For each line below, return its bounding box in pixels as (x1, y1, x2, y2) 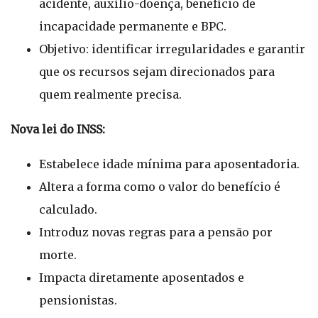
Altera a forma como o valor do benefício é (39, 180, 280, 194)
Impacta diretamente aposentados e (39, 270, 244, 285)
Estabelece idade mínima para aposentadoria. (39, 157, 300, 171)
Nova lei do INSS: (11, 122, 105, 136)
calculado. (39, 202, 97, 216)
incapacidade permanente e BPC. (39, 19, 226, 33)
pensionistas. (39, 293, 117, 307)
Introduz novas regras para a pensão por (39, 225, 273, 239)
